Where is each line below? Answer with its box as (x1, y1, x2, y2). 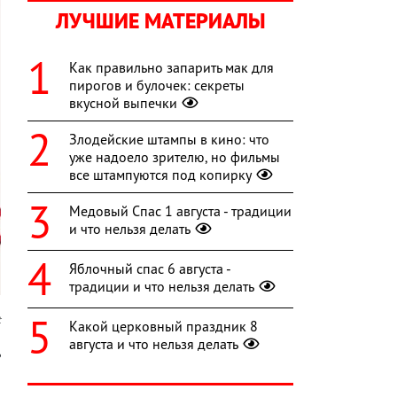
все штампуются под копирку (69, 166, 252, 184)
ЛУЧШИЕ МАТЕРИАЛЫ (56, 7, 265, 35)
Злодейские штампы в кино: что (69, 130, 269, 149)
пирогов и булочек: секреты (69, 76, 245, 95)
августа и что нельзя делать (69, 335, 238, 354)
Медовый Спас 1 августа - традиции (69, 202, 292, 221)
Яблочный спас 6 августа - (69, 260, 230, 278)
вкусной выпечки (69, 94, 177, 113)
